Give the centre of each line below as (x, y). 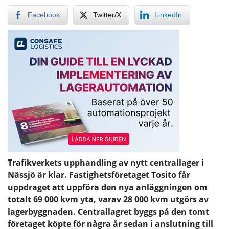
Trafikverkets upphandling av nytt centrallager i (106, 162)
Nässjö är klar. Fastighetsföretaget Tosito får (99, 175)
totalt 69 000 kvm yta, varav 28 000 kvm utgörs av (108, 199)
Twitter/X (107, 15)
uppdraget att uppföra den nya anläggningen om (108, 187)
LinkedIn (168, 15)
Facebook (44, 15)
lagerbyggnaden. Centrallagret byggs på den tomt (108, 211)
